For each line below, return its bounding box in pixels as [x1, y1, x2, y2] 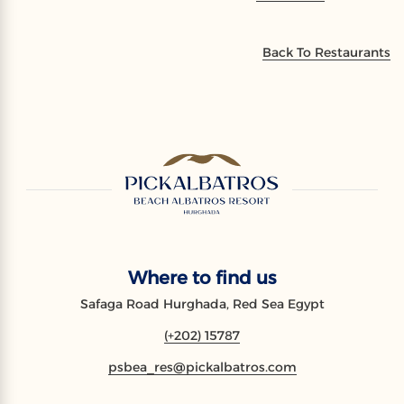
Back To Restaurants [262, 44, 390, 61]
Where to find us [128, 267, 276, 289]
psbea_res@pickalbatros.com [107, 359, 297, 376]
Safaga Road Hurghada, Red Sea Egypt [79, 296, 325, 313]
